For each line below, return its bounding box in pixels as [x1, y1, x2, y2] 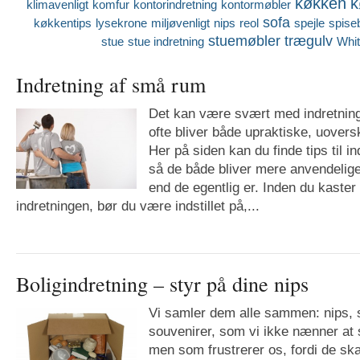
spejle [294, 15, 325, 30]
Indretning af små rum [15, 69, 206, 98]
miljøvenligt [151, 15, 211, 30]
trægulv [284, 32, 333, 49]
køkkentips [34, 15, 92, 30]
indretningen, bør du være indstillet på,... [15, 197, 260, 214]
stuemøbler [208, 32, 281, 49]
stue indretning [128, 34, 205, 48]
